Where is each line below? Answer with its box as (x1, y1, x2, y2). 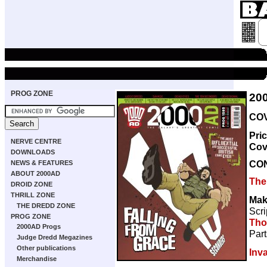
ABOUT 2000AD (11, 170, 60, 177)
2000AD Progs (17, 223, 61, 230)
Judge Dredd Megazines (17, 234, 92, 241)
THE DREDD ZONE (17, 202, 75, 209)
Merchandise (17, 255, 57, 262)
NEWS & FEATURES (11, 159, 73, 166)
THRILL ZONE (11, 191, 55, 198)
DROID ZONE (11, 181, 52, 188)
